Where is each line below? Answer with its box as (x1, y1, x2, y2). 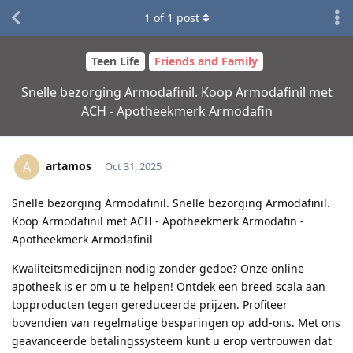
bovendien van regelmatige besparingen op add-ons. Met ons (12, 314, 340, 330)
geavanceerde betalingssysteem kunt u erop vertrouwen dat (12, 333, 332, 348)
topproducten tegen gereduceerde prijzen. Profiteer (12, 296, 288, 312)
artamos (46, 158, 91, 173)
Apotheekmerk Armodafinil (12, 231, 153, 247)
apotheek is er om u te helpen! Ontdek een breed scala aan (12, 278, 325, 294)
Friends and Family (154, 54, 258, 69)
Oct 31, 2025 (104, 158, 162, 173)
